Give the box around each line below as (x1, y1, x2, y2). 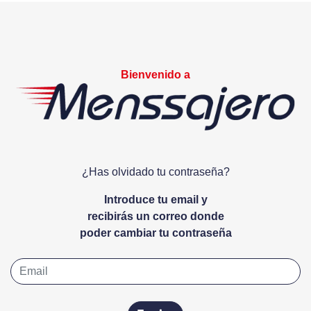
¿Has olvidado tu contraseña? (81, 166, 230, 178)
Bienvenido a (121, 69, 190, 81)
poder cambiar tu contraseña (79, 227, 232, 239)
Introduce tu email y (103, 194, 208, 206)
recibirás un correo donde (87, 210, 224, 223)
